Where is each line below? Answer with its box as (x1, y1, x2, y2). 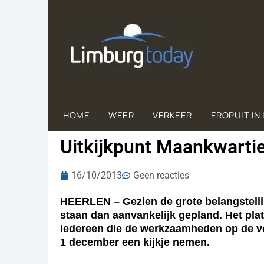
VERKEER (153, 109, 192, 121)
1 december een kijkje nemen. (60, 236, 210, 248)
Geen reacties (133, 170, 189, 181)
